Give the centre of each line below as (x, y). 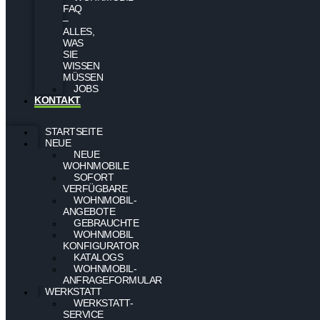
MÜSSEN (83, 77)
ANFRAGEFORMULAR (112, 280)
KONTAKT (57, 100)
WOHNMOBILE (96, 166)
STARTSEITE (74, 132)
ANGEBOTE (89, 212)
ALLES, (79, 32)
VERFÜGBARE (95, 189)
